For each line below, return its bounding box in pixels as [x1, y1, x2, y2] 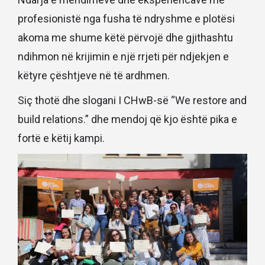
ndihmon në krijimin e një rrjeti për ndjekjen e [18, 50, 229, 63]
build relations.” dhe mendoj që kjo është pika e [18, 112, 237, 125]
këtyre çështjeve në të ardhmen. [18, 69, 170, 82]
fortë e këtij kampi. [18, 131, 105, 144]
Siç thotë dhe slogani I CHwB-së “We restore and [18, 93, 247, 106]
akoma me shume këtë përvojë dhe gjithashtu [18, 31, 233, 44]
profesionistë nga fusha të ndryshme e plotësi [18, 12, 235, 25]
